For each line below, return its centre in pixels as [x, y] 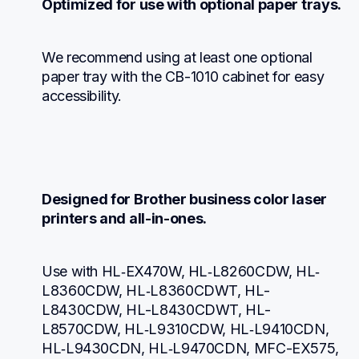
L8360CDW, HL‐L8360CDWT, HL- [156, 291]
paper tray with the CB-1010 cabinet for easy [183, 76]
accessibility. [82, 95]
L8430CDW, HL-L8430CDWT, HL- [156, 310]
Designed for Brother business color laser [184, 200]
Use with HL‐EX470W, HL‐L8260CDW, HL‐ [181, 272]
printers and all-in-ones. [124, 219]
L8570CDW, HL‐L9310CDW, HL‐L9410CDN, [186, 329]
